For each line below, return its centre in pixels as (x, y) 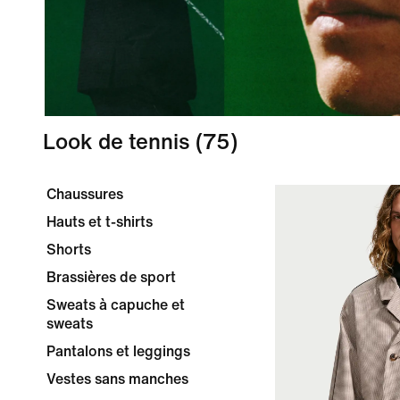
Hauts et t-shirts (100, 222)
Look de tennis (117, 142)
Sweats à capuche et (116, 305)
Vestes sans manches (117, 379)
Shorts (69, 250)
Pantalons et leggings (118, 351)
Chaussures (85, 194)
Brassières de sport (111, 277)
